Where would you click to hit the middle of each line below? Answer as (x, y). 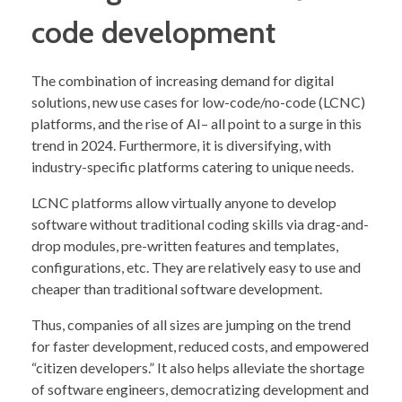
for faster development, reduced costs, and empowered (200, 346)
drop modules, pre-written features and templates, (185, 246)
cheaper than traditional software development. (177, 289)
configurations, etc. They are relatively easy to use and (196, 267)
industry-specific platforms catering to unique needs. (192, 167)
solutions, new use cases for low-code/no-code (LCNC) (198, 102)
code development (153, 33)
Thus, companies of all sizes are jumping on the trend (191, 325)
